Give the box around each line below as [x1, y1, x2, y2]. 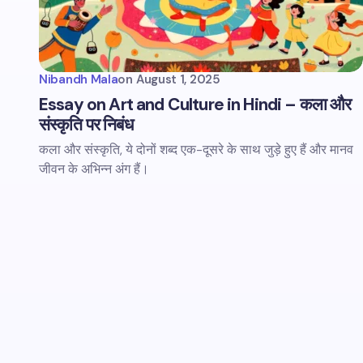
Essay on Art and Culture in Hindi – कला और [39, 93, 352, 116]
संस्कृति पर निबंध [39, 113, 133, 136]
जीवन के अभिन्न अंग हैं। [39, 160, 149, 177]
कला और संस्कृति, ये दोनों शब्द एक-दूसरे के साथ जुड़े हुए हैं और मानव [39, 141, 353, 158]
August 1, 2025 [135, 71, 220, 88]
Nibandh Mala [39, 71, 118, 88]
